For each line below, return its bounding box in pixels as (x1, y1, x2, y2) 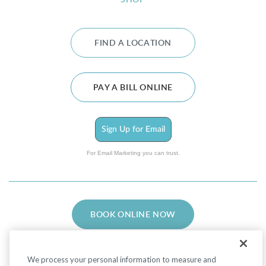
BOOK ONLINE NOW (90, 211, 176, 220)
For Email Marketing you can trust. (86, 150, 180, 157)
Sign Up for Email (101, 125, 165, 134)
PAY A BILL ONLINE (93, 84, 173, 93)
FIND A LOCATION (94, 39, 172, 48)
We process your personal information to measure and (27, 255, 216, 264)
